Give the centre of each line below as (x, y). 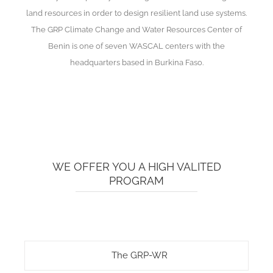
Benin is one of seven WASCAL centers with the (136, 45)
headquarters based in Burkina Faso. (136, 62)
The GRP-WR (140, 255)
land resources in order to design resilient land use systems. (136, 12)
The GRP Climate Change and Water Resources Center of (136, 29)
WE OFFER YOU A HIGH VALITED (136, 166)
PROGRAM (136, 180)
